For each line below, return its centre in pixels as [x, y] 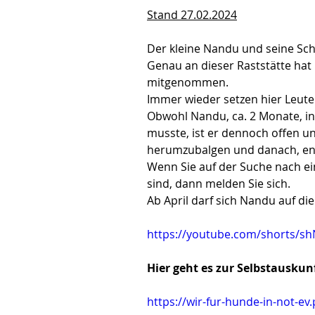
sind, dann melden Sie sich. [219, 184]
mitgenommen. [189, 82]
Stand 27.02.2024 [192, 15]
